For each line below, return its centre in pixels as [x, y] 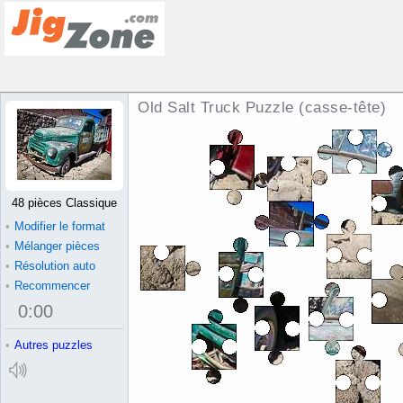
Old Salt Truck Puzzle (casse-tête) [262, 107]
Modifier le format [60, 226]
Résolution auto [55, 266]
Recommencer [52, 286]
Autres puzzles [54, 345]
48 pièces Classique [64, 203]
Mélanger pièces [57, 246]
